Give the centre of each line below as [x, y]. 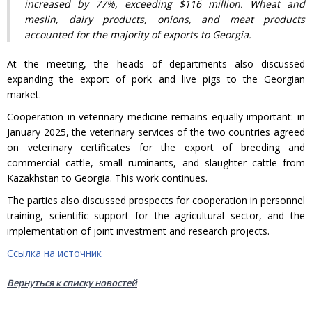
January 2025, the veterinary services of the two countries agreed [156, 132]
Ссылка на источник [54, 253]
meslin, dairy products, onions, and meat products [165, 19]
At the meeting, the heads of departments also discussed [156, 63]
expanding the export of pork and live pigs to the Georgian [156, 79]
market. [24, 94]
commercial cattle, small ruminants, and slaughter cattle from [156, 162]
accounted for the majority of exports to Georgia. [138, 34]
